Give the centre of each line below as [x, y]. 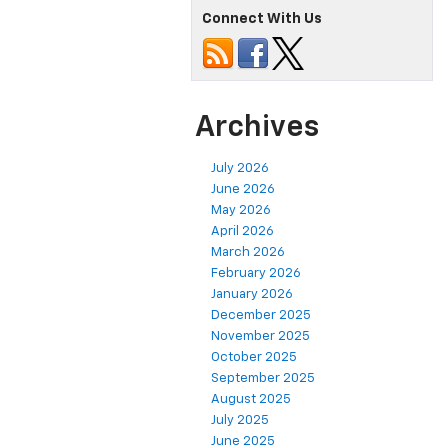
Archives [257, 128]
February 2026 [256, 274]
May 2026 [241, 211]
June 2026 [243, 190]
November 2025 [260, 337]
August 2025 [251, 400]
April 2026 [242, 232]
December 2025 [261, 316]
